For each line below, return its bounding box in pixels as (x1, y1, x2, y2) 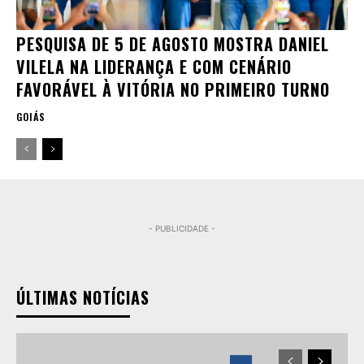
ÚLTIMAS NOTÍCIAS (16, 285, 149, 310)
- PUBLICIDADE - (149, 223, 215, 234)
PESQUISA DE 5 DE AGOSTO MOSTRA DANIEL (16, 32, 329, 57)
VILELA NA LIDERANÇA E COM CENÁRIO (16, 54, 292, 80)
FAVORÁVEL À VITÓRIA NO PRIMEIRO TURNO (16, 77, 330, 102)
